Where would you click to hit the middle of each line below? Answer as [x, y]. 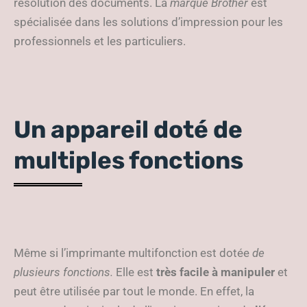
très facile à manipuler [216, 272]
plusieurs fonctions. [63, 272]
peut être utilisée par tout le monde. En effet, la [134, 291]
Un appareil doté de [128, 130]
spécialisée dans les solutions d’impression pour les [148, 22]
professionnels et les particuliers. [101, 41]
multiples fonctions [131, 160]
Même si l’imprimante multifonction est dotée [133, 253]
